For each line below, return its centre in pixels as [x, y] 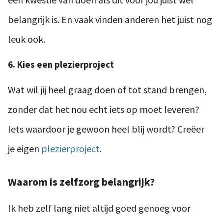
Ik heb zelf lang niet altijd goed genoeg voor [99, 208]
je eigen [25, 149]
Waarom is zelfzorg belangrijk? [81, 182]
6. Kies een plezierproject [61, 65]
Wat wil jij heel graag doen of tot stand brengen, [107, 90]
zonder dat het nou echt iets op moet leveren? [104, 110]
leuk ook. [27, 39]
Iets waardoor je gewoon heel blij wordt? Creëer [106, 129]
